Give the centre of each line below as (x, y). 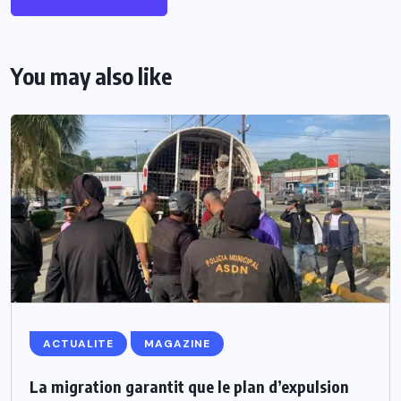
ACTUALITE (78, 343)
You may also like (91, 76)
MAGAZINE (177, 343)
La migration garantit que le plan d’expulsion (189, 386)
